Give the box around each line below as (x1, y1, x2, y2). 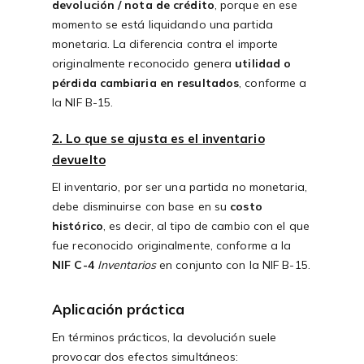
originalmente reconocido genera (52, 56, 236, 71)
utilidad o (235, 56, 292, 71)
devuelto (52, 152, 106, 168)
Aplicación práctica (52, 301, 184, 318)
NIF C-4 (52, 258, 94, 273)
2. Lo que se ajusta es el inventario (52, 131, 265, 147)
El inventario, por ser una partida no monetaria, (52, 180, 307, 195)
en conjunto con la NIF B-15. (155, 258, 310, 273)
